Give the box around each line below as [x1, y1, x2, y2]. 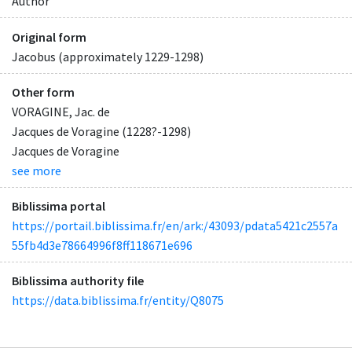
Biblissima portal [12, 197, 105, 214]
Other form [12, 83, 75, 100]
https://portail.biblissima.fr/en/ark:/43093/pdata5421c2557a [12, 217, 338, 233]
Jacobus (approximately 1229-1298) [12, 48, 203, 64]
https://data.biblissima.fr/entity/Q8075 [12, 292, 224, 309]
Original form [12, 28, 86, 45]
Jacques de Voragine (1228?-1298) [12, 123, 191, 139]
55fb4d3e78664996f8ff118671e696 [12, 236, 192, 253]
